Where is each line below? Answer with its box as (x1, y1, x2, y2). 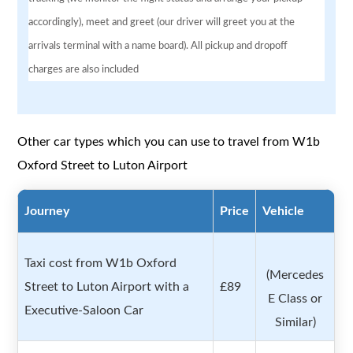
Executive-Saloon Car (24, 304, 144, 318)
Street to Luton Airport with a (24, 281, 190, 294)
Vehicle (262, 205, 305, 218)
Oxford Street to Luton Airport (17, 159, 188, 173)
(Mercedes (266, 269, 325, 282)
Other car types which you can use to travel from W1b (17, 136, 321, 149)
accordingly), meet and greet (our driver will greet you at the (28, 17, 295, 27)
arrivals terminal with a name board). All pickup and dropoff (28, 40, 288, 50)
